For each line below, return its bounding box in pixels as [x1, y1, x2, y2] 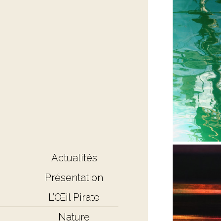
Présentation [45, 172, 103, 184]
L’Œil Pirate [48, 191, 100, 203]
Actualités [51, 152, 97, 164]
